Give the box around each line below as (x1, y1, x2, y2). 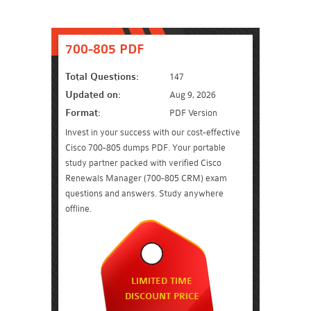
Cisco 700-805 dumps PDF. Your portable (65, 142, 226, 153)
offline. (65, 203, 92, 214)
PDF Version (169, 108, 217, 118)
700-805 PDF (65, 42, 144, 57)
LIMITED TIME (131, 276, 192, 287)
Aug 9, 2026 (169, 90, 216, 100)
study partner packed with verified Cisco (65, 158, 221, 168)
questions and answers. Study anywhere (65, 188, 224, 199)
